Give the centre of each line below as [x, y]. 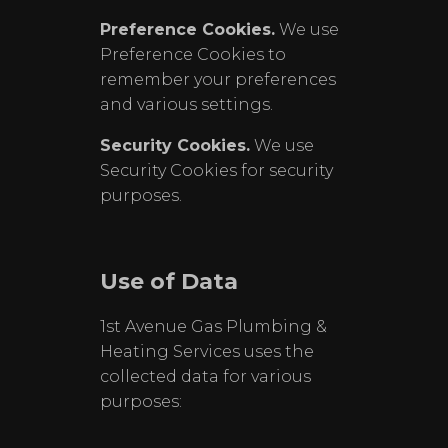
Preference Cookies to [193, 54]
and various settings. [186, 104]
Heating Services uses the [207, 351]
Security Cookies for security [216, 170]
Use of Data [169, 281]
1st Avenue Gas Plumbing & [213, 326]
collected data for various [205, 376]
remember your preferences [218, 79]
